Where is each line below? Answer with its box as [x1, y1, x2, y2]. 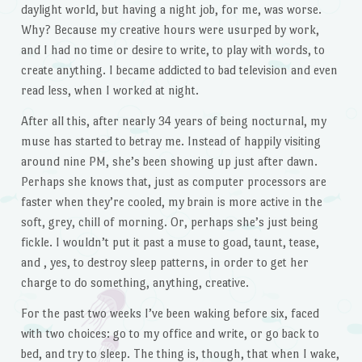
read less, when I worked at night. [20, 83, 199, 98]
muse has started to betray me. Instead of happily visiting [20, 134, 321, 149]
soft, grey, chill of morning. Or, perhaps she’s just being [20, 215, 318, 229]
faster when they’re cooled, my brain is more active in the [20, 195, 322, 209]
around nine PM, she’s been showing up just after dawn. [20, 154, 318, 169]
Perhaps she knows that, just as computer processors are [20, 175, 326, 189]
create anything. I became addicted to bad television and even [20, 63, 338, 78]
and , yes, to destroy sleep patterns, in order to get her [20, 255, 309, 270]
